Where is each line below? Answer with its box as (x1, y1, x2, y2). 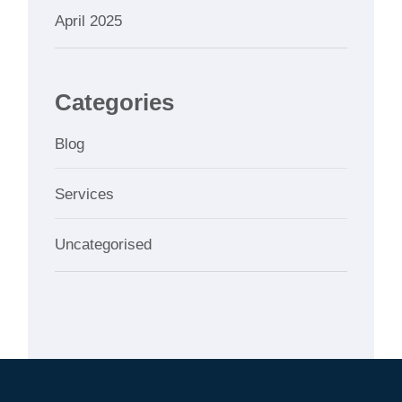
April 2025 (55, 13, 123, 31)
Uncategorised (55, 235, 153, 253)
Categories (55, 90, 175, 116)
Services (55, 185, 115, 203)
